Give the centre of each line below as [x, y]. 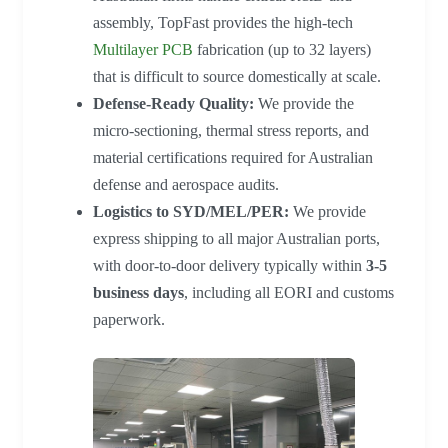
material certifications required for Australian [233, 157]
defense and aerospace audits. [186, 184]
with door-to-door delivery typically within [229, 265]
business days [138, 292]
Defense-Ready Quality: [173, 103]
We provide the [304, 103]
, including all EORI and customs [289, 292]
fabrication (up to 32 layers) [282, 49]
